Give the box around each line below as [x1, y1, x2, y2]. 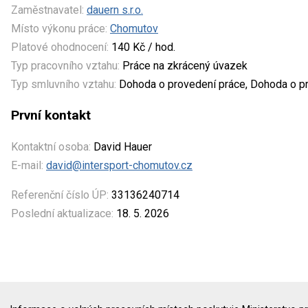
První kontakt [11, 107, 91, 123]
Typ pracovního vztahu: [11, 58, 120, 72]
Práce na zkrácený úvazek [122, 58, 247, 72]
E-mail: [11, 158, 43, 172]
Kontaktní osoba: [11, 140, 91, 153]
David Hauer [91, 140, 152, 153]
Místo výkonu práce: [11, 21, 107, 35]
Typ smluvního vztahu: [11, 77, 116, 91]
